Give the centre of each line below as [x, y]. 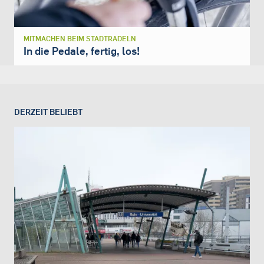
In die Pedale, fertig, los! [82, 51]
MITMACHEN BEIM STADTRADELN [80, 39]
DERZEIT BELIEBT [48, 111]
